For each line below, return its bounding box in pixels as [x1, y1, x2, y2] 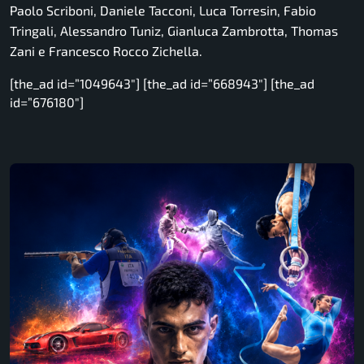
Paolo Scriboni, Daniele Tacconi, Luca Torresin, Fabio [10, 2, 316, 19]
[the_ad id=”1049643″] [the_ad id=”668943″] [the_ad [10, 76, 314, 92]
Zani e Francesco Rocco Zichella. [10, 43, 202, 59]
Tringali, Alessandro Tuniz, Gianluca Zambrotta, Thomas [10, 23, 338, 39]
